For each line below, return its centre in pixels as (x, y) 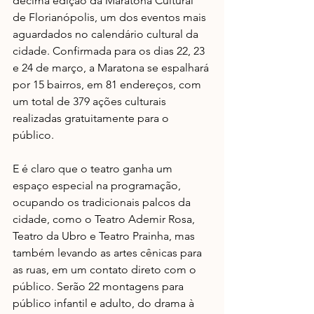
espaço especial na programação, (98, 185)
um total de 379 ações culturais (91, 101)
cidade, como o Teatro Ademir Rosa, (105, 219)
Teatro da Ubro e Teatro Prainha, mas (105, 236)
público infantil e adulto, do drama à (105, 303)
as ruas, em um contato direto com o (106, 269)
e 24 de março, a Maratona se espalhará (112, 68)
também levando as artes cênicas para (109, 253)
